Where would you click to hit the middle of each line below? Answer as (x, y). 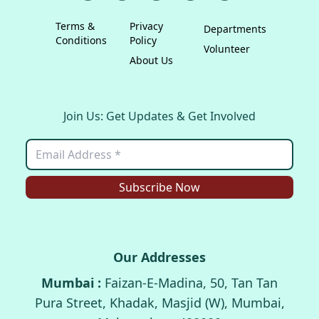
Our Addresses (159, 257)
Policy (143, 41)
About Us (151, 61)
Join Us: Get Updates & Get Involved (159, 116)
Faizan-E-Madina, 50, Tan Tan (191, 283)
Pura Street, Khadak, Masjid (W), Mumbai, (159, 303)
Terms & (75, 26)
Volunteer (227, 49)
